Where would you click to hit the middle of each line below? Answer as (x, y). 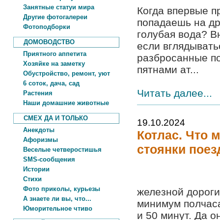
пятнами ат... (168, 69)
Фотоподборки (42, 27)
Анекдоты (34, 130)
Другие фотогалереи (50, 17)
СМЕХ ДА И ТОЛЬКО (51, 118)
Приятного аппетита (50, 54)
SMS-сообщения (44, 159)
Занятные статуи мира (54, 7)
